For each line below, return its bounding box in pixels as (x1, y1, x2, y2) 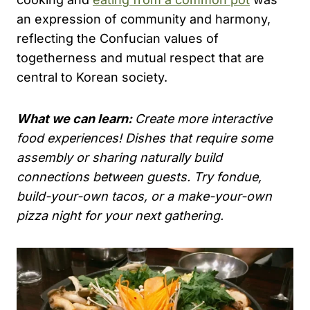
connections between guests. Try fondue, (17, 170, 262, 185)
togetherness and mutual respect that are (17, 51, 264, 66)
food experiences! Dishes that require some (17, 131, 273, 146)
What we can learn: (17, 111, 135, 127)
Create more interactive (135, 111, 272, 127)
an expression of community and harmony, (17, 12, 271, 27)
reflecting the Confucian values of (17, 31, 219, 46)
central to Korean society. (17, 70, 167, 85)
